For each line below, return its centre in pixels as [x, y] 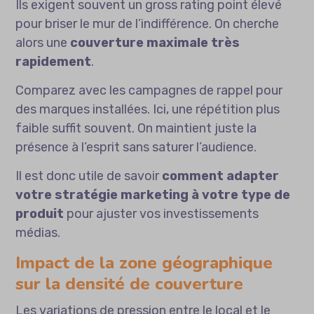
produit [40, 214]
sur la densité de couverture [130, 284]
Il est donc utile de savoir [89, 176]
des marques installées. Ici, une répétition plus [148, 110]
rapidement [54, 62]
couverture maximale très [155, 43]
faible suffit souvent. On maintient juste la [136, 129]
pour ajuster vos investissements [162, 214]
